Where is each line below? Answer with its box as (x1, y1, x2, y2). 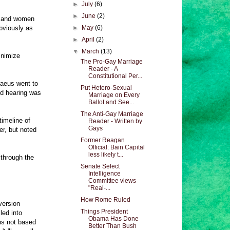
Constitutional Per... (88, 72, 142, 80)
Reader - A (88, 65, 118, 72)
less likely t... (88, 151, 123, 158)
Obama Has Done (88, 215, 139, 222)
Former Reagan (80, 137, 125, 144)
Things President (80, 208, 128, 215)
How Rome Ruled (80, 196, 130, 203)
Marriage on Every (88, 91, 140, 99)
